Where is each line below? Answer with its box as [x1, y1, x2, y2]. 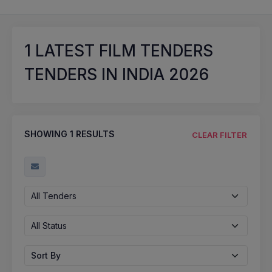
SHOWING [24, 129, 70, 139]
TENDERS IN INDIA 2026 [24, 65, 209, 84]
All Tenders [31, 190, 76, 201]
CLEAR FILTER [192, 129, 247, 140]
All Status [31, 220, 67, 231]
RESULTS [73, 129, 115, 139]
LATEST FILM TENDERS [31, 41, 213, 60]
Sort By [31, 250, 61, 260]
